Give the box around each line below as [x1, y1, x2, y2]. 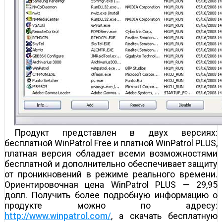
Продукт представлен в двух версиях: [14, 127, 218, 138]
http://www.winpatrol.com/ [4, 210, 111, 221]
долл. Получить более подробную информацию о [4, 189, 218, 200]
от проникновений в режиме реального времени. [4, 168, 218, 179]
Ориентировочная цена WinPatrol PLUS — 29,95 [4, 179, 218, 190]
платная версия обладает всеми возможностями [4, 148, 218, 159]
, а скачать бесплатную [111, 210, 218, 221]
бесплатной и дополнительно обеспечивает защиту [4, 158, 218, 169]
